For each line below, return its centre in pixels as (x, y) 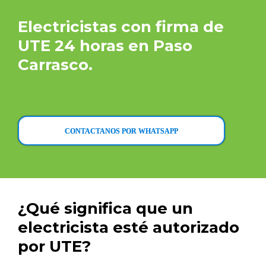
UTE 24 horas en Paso (105, 46)
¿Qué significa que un (105, 208)
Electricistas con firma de (121, 27)
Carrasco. (55, 65)
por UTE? (54, 246)
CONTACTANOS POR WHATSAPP (122, 131)
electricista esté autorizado (129, 227)
